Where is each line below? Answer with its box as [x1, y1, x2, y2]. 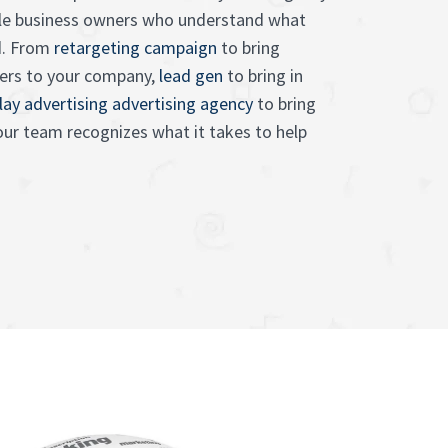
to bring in [223, 64, 303, 87]
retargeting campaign [54, 36, 217, 59]
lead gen [159, 64, 223, 87]
